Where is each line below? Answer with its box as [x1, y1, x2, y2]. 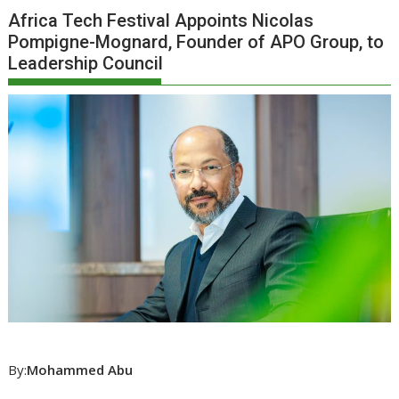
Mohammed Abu [27, 360, 134, 379]
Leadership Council [8, 53, 164, 75]
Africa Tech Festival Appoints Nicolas [8, 10, 314, 32]
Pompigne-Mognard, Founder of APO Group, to [8, 31, 385, 53]
